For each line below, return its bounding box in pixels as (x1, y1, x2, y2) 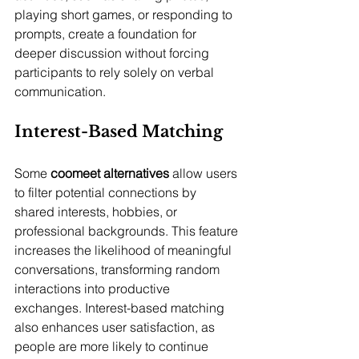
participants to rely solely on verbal (14, 64, 217, 81)
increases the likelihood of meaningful (14, 242, 235, 259)
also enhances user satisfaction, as (14, 319, 218, 336)
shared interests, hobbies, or (14, 204, 180, 220)
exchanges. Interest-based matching (14, 300, 228, 317)
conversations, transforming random (14, 261, 223, 278)
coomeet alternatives (50, 165, 169, 182)
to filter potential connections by (14, 184, 200, 201)
